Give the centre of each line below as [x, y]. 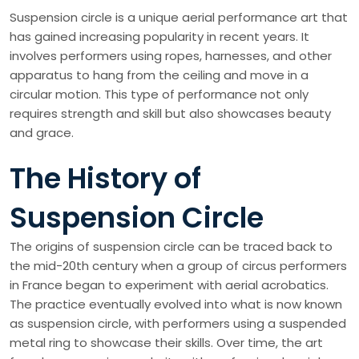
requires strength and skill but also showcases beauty [170, 114]
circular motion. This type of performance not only [159, 95]
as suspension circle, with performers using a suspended [178, 324]
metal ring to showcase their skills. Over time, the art [166, 343]
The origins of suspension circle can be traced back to [171, 247]
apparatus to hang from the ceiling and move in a [159, 75]
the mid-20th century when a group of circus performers [178, 266]
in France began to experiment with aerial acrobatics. [169, 285]
